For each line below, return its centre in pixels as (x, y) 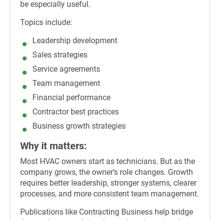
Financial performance (71, 97)
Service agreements (66, 69)
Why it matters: (54, 146)
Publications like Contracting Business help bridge (107, 212)
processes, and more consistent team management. (110, 194)
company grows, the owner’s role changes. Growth (107, 172)
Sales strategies (60, 55)
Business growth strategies (79, 126)
